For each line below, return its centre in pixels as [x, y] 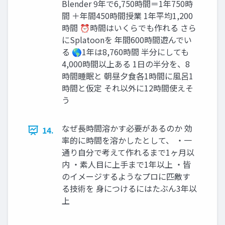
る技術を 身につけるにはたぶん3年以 [129, 189]
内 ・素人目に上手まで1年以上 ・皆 [126, 164]
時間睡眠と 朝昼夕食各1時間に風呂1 [128, 76]
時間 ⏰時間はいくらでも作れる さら [129, 28]
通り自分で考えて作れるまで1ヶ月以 [128, 152]
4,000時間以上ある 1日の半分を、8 [126, 64]
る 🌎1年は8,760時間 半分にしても [125, 52]
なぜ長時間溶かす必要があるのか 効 [127, 128]
